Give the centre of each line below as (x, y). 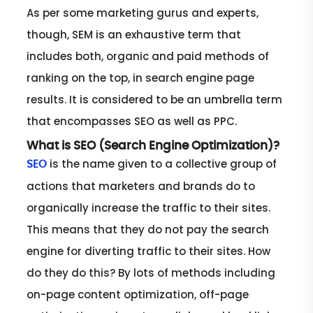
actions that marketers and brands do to (141, 186)
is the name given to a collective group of (162, 163)
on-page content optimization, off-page (138, 294)
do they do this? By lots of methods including (151, 272)
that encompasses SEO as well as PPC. (132, 121)
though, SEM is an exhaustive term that (134, 34)
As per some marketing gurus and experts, (143, 13)
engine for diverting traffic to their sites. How (149, 251)
